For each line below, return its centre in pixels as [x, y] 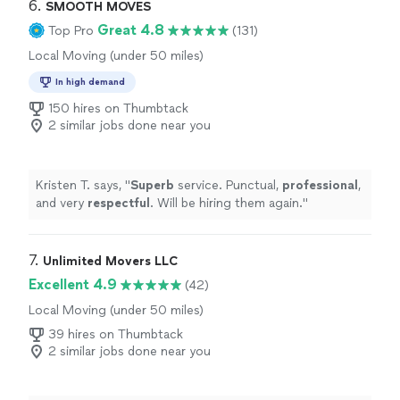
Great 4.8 [131, 30]
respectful [119, 203]
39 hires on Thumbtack [116, 334]
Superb [152, 185]
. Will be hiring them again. [226, 203]
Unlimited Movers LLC [110, 261]
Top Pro [71, 30]
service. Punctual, [228, 185]
